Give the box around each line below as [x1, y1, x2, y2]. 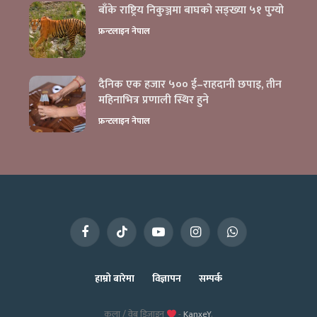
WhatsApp [231, 229, 272, 246]
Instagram [194, 229, 236, 246]
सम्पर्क [199, 270, 222, 287]
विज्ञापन [151, 270, 182, 287]
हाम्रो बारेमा [95, 270, 134, 287]
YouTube [157, 229, 192, 246]
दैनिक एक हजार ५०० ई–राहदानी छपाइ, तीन [98, 75, 282, 95]
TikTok [120, 229, 146, 246]
